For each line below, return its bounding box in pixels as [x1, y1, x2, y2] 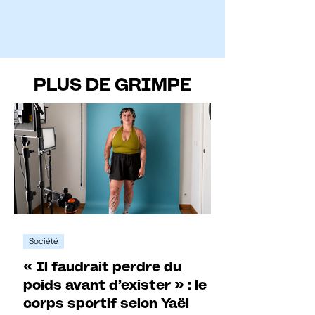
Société [29, 235, 58, 247]
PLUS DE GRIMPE [34, 73, 191, 97]
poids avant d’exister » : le [23, 275, 207, 294]
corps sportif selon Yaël [23, 293, 189, 312]
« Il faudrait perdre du [23, 257, 181, 276]
